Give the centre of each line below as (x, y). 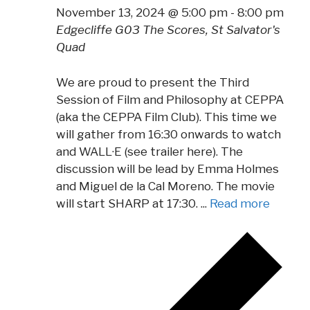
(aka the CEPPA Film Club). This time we (166, 117)
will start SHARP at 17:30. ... (133, 203)
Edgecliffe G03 (99, 30)
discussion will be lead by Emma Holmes (167, 168)
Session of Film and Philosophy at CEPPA (170, 99)
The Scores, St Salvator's (211, 30)
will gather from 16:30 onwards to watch (168, 134)
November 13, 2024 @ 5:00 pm (142, 13)
